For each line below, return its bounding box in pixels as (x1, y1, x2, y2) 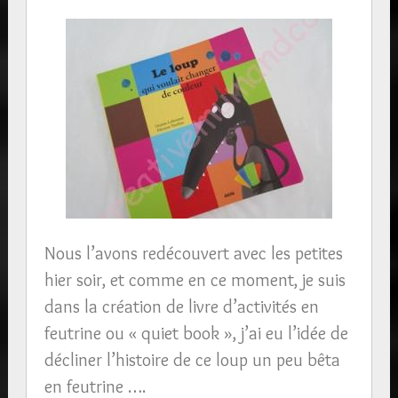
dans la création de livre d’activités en (44, 295, 319, 317)
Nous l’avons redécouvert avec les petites (44, 242, 343, 264)
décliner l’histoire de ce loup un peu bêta (44, 348, 340, 370)
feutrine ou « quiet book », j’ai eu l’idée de (44, 322, 348, 344)
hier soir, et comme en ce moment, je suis (44, 268, 346, 291)
